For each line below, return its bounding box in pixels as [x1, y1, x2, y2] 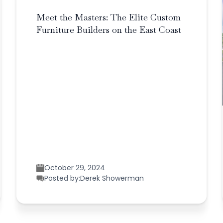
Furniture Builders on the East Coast [36, 23, 182, 35]
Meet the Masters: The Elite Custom [36, 11, 181, 23]
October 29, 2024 [44, 162, 106, 173]
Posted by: [44, 173, 81, 183]
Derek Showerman [80, 173, 144, 183]
